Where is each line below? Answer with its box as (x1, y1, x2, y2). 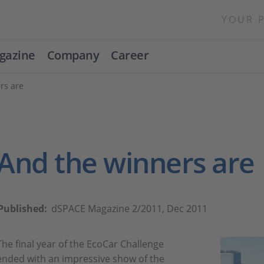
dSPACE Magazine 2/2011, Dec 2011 (51, 202, 207, 215)
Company (47, 47, 100, 63)
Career (111, 47, 149, 63)
